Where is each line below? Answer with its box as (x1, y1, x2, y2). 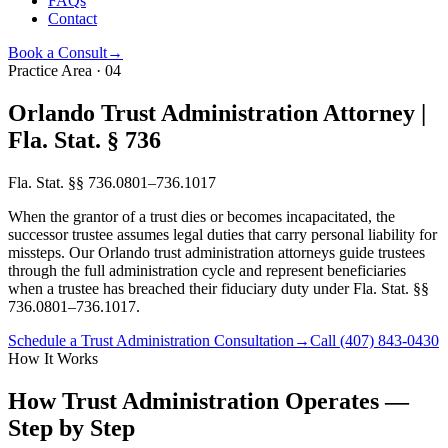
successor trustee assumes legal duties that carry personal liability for (8, 225, 437, 243)
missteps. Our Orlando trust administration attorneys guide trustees (8, 243, 425, 261)
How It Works (8, 349, 98, 367)
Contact (48, 10, 97, 27)
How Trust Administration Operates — (8, 387, 409, 414)
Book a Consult (8, 44, 107, 61)
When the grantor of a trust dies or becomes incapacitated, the (8, 207, 395, 225)
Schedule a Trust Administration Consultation (8, 331, 294, 349)
